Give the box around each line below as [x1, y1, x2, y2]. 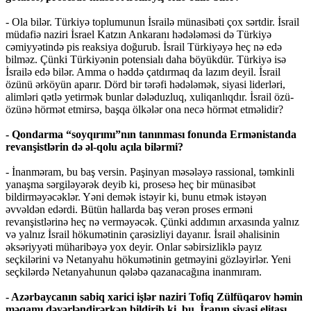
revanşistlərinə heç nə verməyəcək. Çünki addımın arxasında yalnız [6, 216, 299, 228]
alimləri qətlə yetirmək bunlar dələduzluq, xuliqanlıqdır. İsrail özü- [6, 91, 294, 103]
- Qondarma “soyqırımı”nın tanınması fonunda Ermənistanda [6, 128, 296, 141]
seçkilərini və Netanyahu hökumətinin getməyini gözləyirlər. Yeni [6, 253, 291, 266]
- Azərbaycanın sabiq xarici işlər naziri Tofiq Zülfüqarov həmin [6, 291, 303, 303]
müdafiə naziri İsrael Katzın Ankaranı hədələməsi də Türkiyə [6, 28, 271, 41]
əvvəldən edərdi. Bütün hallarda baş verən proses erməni [6, 203, 253, 216]
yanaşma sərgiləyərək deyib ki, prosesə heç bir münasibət [6, 178, 255, 191]
